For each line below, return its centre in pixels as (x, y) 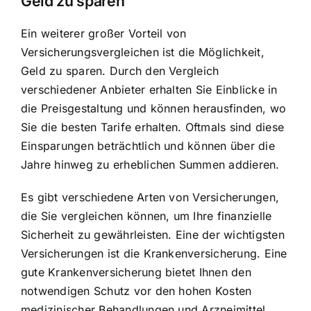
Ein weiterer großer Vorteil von (104, 33)
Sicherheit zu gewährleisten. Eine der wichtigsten (153, 234)
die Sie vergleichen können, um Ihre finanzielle (146, 216)
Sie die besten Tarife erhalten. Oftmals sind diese (152, 127)
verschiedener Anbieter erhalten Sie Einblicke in (149, 89)
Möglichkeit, (231, 52)
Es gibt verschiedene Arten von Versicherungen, (150, 197)
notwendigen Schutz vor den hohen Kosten (136, 291)
